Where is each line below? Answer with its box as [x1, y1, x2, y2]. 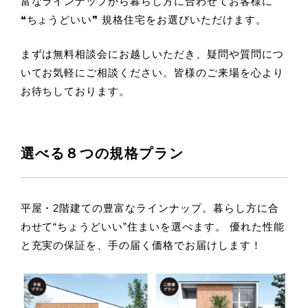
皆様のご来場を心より [174, 66, 284, 78]
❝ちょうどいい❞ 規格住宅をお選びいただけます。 [20, 14, 267, 26]
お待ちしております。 [20, 85, 131, 97]
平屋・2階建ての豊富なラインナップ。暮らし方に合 [20, 202, 279, 214]
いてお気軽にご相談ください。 [20, 66, 175, 78]
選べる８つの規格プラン [20, 146, 184, 162]
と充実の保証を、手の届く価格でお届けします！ [20, 239, 262, 252]
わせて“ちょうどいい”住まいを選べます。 [20, 221, 226, 233]
